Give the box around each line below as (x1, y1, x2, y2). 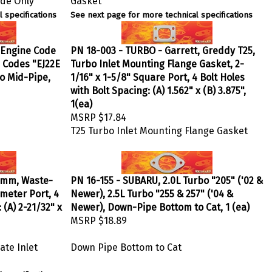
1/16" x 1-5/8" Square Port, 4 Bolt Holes (70, 69, 245, 80)
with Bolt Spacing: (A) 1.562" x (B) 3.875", (70, 82, 246, 93)
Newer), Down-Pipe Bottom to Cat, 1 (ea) (70, 199, 250, 210)
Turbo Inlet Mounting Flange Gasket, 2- (70, 55, 244, 67)
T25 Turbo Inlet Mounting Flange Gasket (70, 122, 248, 134)
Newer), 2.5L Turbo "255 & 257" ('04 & (70, 185, 233, 197)
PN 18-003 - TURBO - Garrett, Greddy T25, (70, 42, 255, 53)
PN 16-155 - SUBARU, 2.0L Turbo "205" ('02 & (70, 172, 263, 183)
